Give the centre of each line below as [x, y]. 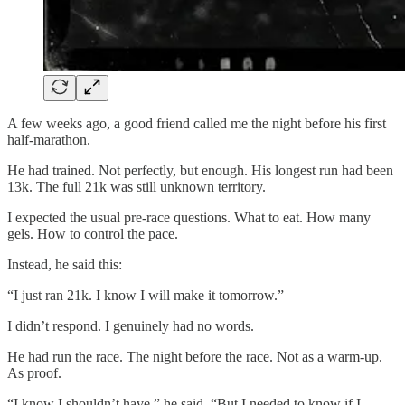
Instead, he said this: [65, 264]
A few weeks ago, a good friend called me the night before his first [197, 123]
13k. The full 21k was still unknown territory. [137, 186]
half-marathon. [49, 139]
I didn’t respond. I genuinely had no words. [131, 325]
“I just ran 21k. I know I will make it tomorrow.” [146, 295]
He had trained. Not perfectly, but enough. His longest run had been [200, 170]
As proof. [34, 372]
